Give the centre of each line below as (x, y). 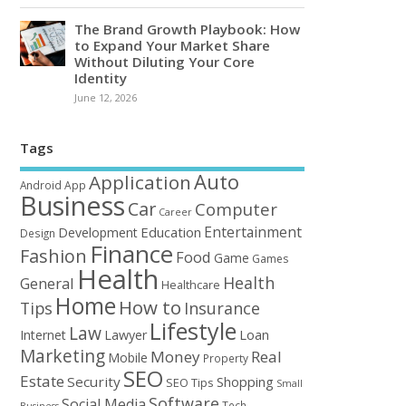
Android (41, 184)
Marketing (63, 356)
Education (171, 232)
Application (140, 182)
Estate (43, 381)
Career (176, 212)
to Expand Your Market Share (173, 45)
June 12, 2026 (106, 97)
